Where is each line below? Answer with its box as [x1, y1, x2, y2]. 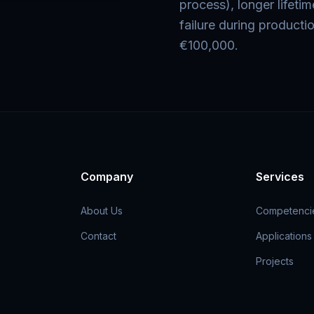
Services [255, 170, 304, 184]
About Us [81, 205, 123, 217]
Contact [81, 230, 117, 242]
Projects [255, 255, 294, 267]
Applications [255, 230, 312, 242]
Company [81, 170, 134, 184]
